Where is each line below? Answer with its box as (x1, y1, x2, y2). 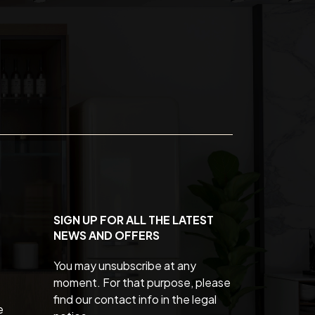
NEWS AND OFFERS (53, 228, 160, 243)
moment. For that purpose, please (53, 275, 231, 290)
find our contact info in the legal (53, 292, 217, 307)
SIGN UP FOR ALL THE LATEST (53, 212, 214, 227)
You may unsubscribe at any (53, 258, 196, 273)
